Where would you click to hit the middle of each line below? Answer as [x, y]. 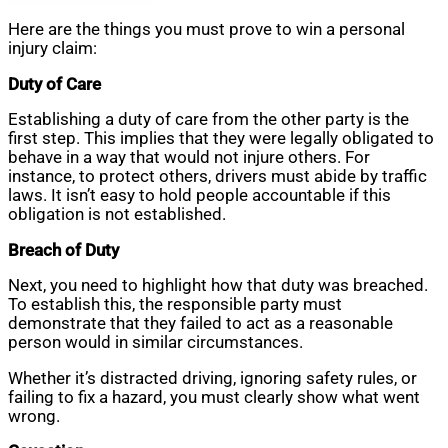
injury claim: [52, 49]
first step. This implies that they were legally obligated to [221, 139]
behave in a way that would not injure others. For [189, 158]
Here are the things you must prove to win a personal [206, 30]
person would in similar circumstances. [157, 343]
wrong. [34, 416]
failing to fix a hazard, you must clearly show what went [214, 397]
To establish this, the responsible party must [175, 305]
